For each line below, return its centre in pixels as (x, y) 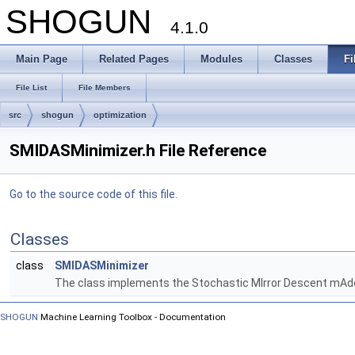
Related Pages (134, 59)
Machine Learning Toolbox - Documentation (132, 317)
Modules (221, 59)
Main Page (42, 59)
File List (31, 88)
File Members (105, 88)
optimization (120, 115)
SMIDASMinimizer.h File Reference (138, 151)
